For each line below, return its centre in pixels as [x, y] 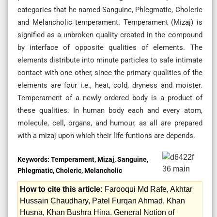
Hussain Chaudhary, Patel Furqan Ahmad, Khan [102, 201]
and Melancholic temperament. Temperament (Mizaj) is [110, 22]
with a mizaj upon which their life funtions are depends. [106, 135]
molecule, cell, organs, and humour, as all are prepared [110, 123]
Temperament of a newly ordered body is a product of [110, 98]
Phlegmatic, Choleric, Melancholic [70, 170]
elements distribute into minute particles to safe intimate [110, 60]
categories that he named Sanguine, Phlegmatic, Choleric [110, 9]
